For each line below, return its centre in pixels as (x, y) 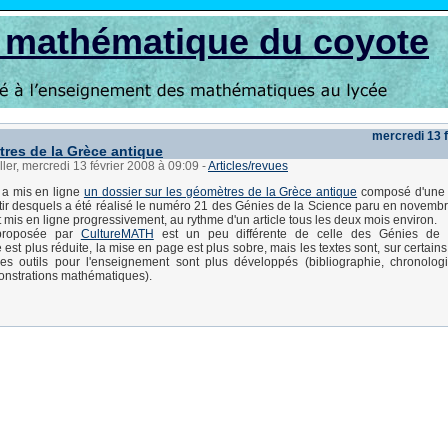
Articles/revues (248, 166)
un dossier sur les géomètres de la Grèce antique (220, 192)
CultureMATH (117, 234)
